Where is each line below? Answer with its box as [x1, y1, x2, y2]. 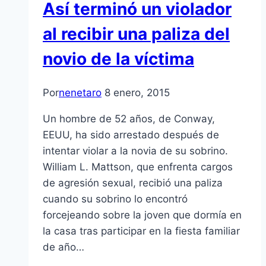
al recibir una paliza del [43, 24, 230, 45]
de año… [43, 241, 84, 254]
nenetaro [59, 87, 102, 99]
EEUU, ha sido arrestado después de [43, 129, 219, 141]
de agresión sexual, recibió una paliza [43, 177, 223, 189]
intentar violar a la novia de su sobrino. [43, 145, 231, 157]
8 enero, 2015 [104, 87, 170, 99]
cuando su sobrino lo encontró [43, 193, 188, 205]
